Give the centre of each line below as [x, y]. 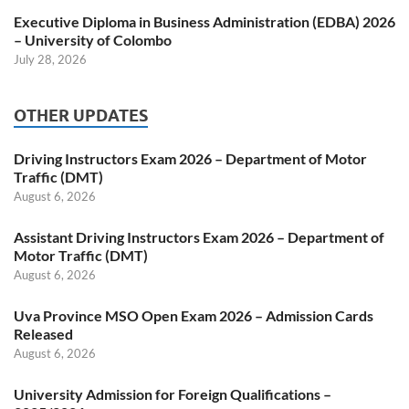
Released [43, 334]
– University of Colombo [93, 40]
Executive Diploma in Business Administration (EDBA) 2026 [204, 22]
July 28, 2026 [50, 60]
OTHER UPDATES [81, 116]
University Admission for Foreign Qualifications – [173, 394]
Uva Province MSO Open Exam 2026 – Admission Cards [194, 316]
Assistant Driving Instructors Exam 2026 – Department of [199, 237]
